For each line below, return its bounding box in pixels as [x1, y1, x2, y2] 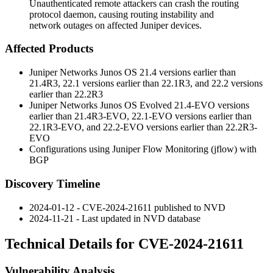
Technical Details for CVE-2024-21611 [5, 236, 244, 252]
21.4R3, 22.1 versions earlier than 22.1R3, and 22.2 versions [29, 78, 263, 89]
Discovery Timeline [5, 177, 100, 190]
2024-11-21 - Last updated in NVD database [29, 213, 200, 224]
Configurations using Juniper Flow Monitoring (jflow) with [29, 144, 257, 155]
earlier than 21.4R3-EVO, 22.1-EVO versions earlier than [29, 111, 252, 122]
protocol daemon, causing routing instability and [29, 9, 214, 19]
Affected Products [5, 42, 93, 55]
